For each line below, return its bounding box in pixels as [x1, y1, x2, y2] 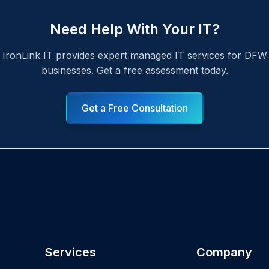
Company [196, 245, 253, 259]
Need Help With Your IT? [49, 20, 220, 38]
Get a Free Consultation [81, 102, 188, 114]
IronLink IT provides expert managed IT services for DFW [2, 49, 267, 61]
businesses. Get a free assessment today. [41, 64, 228, 76]
